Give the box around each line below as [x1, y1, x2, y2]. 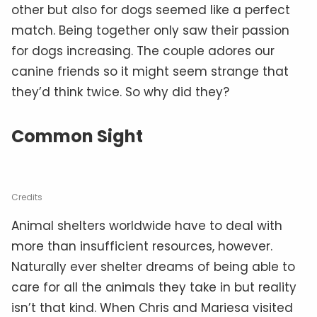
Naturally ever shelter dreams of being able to [11, 258, 295, 275]
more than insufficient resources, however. [11, 237, 272, 255]
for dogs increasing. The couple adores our [11, 42, 275, 59]
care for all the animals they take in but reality [11, 278, 296, 296]
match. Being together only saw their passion [11, 21, 289, 39]
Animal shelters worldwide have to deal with [11, 217, 282, 234]
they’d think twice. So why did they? [11, 83, 229, 100]
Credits [11, 190, 42, 203]
